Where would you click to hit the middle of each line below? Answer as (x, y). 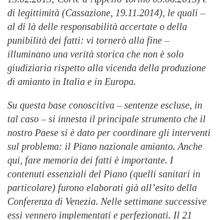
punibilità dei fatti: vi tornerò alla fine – (88, 41)
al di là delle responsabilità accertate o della (97, 27)
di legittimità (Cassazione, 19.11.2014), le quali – (106, 13)
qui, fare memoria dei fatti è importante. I (90, 160)
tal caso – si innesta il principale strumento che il (107, 119)
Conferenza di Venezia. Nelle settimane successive (107, 202)
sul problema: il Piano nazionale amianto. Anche (105, 147)
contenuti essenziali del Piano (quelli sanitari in (104, 174)
